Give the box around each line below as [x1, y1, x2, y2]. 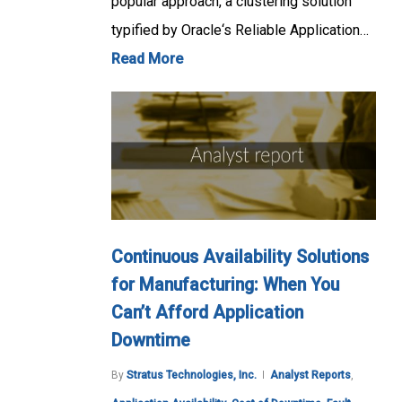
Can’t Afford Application [111, 302, 303, 324]
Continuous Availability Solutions [111, 247, 369, 268]
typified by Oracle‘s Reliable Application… [111, 21, 369, 39]
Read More [111, 49, 183, 67]
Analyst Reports [270, 369, 351, 382]
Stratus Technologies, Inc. [127, 369, 257, 382]
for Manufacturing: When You [111, 275, 339, 296]
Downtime [111, 330, 190, 352]
